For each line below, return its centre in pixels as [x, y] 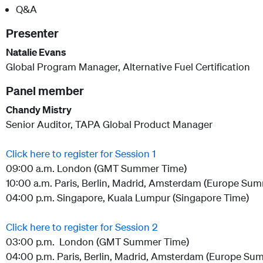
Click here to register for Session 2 [82, 227]
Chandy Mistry [40, 109]
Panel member [45, 90]
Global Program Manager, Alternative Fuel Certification [128, 66]
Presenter [32, 33]
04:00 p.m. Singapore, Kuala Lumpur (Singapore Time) [127, 197]
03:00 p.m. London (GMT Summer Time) [97, 241]
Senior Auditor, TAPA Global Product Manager [109, 124]
